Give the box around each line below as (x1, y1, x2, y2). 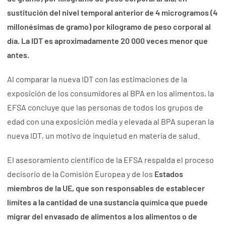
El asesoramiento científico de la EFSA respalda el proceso (7, 155, 214, 165)
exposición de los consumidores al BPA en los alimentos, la (7, 88, 214, 98)
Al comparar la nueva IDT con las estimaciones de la (7, 74, 188, 84)
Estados (153, 169, 184, 179)
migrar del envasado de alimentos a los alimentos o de (7, 211, 198, 221)
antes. (7, 50, 30, 60)
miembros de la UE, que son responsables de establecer (7, 183, 205, 193)
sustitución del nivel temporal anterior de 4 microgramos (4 (7, 8, 218, 18)
